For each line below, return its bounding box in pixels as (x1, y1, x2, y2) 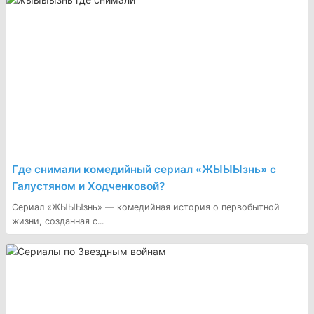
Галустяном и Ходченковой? (12, 179, 165, 193)
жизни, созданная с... (12, 215, 104, 226)
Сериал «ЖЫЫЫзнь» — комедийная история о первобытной (12, 201, 280, 212)
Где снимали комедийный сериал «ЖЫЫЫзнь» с (12, 163, 276, 177)
